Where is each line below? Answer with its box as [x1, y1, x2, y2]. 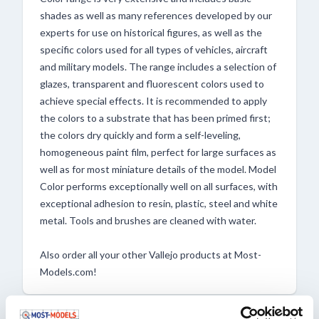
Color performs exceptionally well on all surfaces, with [40, 180, 278, 193]
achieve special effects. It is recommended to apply [40, 95, 267, 108]
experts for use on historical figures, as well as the [40, 26, 262, 39]
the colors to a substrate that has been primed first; [40, 112, 271, 125]
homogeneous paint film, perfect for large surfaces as [40, 146, 276, 159]
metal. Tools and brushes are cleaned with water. [40, 214, 256, 227]
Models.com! [40, 266, 97, 278]
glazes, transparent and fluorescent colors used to [40, 78, 264, 90]
